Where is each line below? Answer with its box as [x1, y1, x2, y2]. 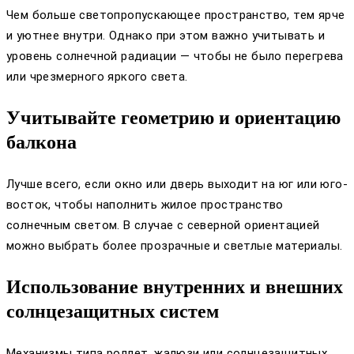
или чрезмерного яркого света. [6, 70, 188, 85]
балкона [6, 132, 77, 153]
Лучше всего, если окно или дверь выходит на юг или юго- [6, 177, 348, 192]
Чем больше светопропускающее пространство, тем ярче [6, 8, 345, 23]
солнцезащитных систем [6, 301, 219, 322]
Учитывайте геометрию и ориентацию [6, 107, 341, 129]
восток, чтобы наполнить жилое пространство [6, 198, 284, 213]
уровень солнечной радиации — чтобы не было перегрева [6, 49, 344, 64]
